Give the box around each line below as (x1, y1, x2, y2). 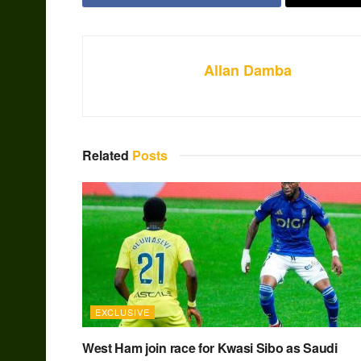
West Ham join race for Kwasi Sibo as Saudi (82, 338, 338, 358)
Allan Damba (204, 60, 292, 81)
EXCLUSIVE (95, 305, 150, 319)
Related (82, 146, 129, 165)
